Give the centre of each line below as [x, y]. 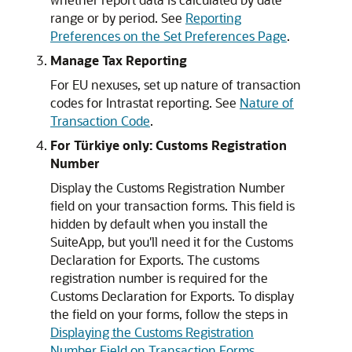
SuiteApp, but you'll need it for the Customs [172, 242]
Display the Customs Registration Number [168, 187]
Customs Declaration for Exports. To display [172, 296]
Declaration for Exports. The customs [155, 260]
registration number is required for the [159, 278]
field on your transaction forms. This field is [172, 205]
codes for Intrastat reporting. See [145, 103]
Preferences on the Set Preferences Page [169, 36]
